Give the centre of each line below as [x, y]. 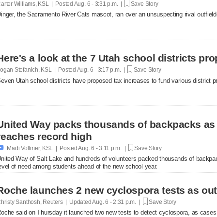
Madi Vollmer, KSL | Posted [42, 148]
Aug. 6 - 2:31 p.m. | [117, 202]
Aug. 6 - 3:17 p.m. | [102, 70]
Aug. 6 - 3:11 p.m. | [103, 148]
